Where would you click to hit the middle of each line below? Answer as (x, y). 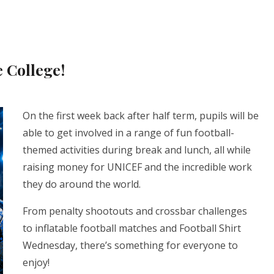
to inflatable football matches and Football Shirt (132, 228)
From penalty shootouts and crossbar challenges (135, 211)
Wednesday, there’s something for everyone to (131, 245)
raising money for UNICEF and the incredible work (138, 167)
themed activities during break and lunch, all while (137, 150)
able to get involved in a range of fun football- (129, 132)
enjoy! (36, 262)
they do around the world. (83, 184)
